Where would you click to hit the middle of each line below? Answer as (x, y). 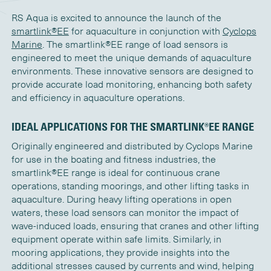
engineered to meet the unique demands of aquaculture (131, 57)
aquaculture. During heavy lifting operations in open (121, 200)
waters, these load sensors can (79, 213)
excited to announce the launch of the (141, 18)
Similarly (191, 240)
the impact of (209, 213)
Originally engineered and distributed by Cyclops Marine (132, 146)
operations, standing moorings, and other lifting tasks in (130, 186)
